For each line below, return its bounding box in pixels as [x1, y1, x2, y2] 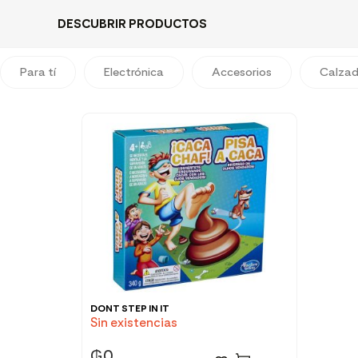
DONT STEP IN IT [90, 303, 169, 314]
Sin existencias [90, 315, 177, 330]
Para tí [20, 65, 56, 79]
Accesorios [212, 65, 272, 79]
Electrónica [104, 65, 164, 79]
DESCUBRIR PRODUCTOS [58, 16, 207, 31]
